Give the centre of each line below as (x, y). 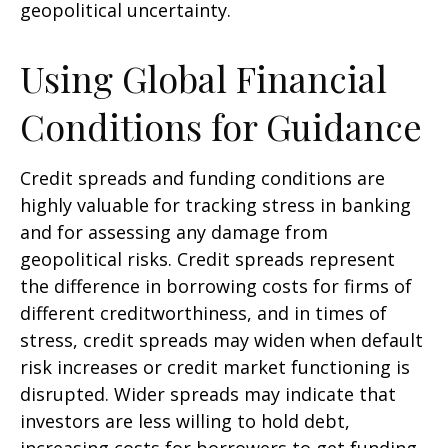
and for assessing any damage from (174, 232)
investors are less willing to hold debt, (185, 421)
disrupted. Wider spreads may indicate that (208, 394)
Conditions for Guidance (221, 126)
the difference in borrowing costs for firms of (216, 286)
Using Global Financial (203, 78)
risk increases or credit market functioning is (215, 367)
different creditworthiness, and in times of (203, 313)
